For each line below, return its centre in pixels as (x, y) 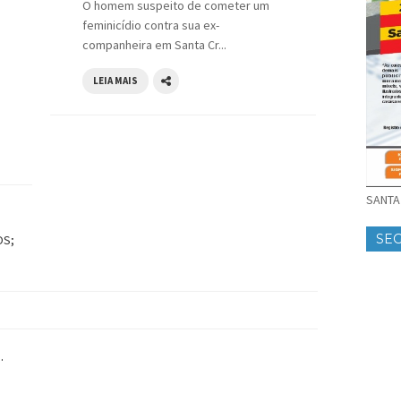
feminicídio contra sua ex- (151, 26)
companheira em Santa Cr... (154, 45)
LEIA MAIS (115, 81)
